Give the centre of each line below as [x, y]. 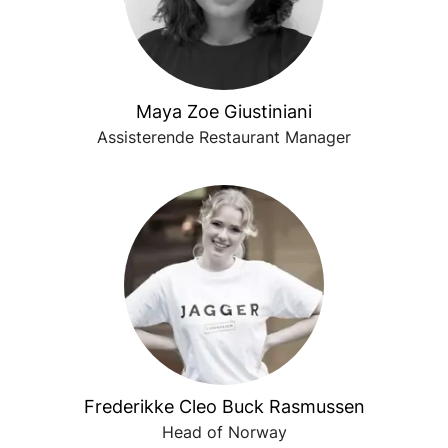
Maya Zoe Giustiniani [224, 111]
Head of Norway [224, 432]
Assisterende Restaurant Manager [224, 137]
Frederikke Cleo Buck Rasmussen [224, 406]
